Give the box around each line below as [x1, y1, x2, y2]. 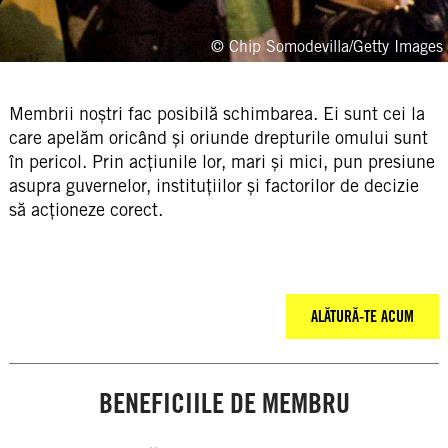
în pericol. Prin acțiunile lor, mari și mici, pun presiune [8, 151, 435, 172]
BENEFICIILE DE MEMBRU [98, 386, 350, 420]
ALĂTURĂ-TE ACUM [311, 307, 415, 326]
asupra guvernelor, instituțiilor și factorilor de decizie [8, 175, 419, 196]
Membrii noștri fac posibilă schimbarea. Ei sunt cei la [8, 103, 425, 124]
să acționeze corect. [8, 199, 163, 220]
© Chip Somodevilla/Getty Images [211, 37, 443, 56]
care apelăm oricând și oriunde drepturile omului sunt [8, 127, 428, 148]
